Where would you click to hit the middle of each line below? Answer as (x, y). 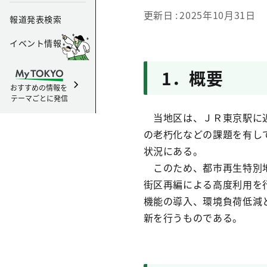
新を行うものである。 (193, 218)
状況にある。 (173, 151)
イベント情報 (36, 43)
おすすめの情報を (39, 87)
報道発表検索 (36, 19)
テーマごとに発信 (39, 98)
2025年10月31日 (218, 15)
